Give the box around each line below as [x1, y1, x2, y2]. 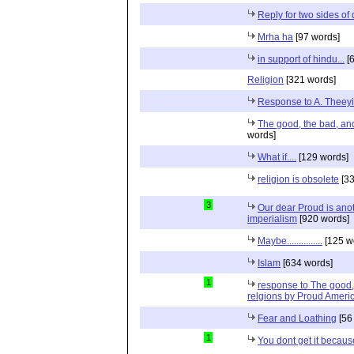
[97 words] [293, 32, 340, 43]
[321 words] [284, 74, 336, 85]
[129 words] [296, 152, 348, 163]
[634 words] [281, 258, 333, 269]
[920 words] [297, 213, 349, 224]
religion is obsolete [258, 174, 339, 185]
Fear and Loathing [258, 313, 337, 324]
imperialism [247, 213, 297, 224]
